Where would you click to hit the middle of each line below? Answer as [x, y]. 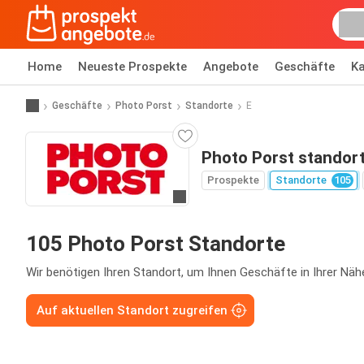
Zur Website [211, 198]
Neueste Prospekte [132, 67]
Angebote [231, 67]
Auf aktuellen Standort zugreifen [132, 310]
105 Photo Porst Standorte [156, 244]
